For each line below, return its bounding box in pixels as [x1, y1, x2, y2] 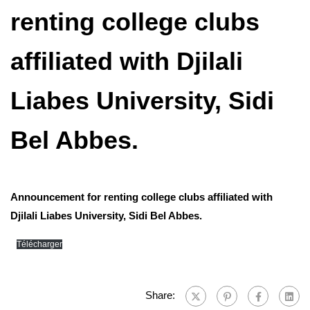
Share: [145, 289, 175, 302]
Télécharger [17, 239, 62, 250]
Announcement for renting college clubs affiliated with [10, 191, 273, 203]
